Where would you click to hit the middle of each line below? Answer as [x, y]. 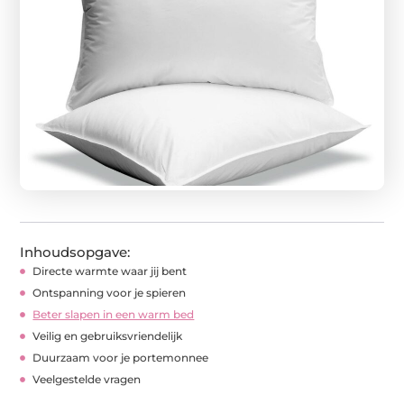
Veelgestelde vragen [87, 379]
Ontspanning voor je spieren [110, 292]
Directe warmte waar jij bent [110, 271]
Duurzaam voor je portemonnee [121, 357]
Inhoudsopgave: [75, 252]
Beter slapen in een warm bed [114, 314]
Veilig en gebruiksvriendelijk [108, 335]
